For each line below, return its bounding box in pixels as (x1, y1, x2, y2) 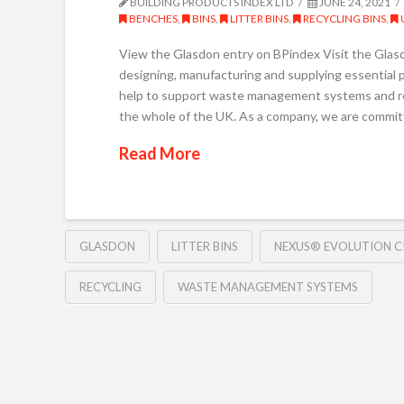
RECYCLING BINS (301, 12, 386, 25)
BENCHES (127, 12, 178, 25)
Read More (119, 142, 200, 163)
